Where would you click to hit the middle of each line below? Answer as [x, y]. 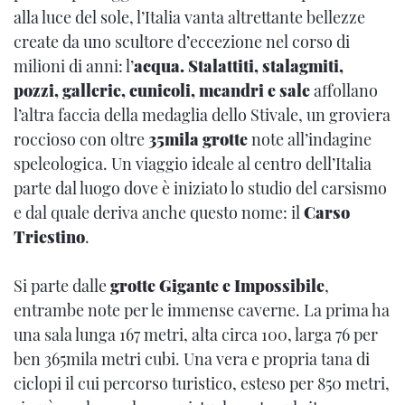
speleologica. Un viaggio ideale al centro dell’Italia [193, 164]
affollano [344, 91]
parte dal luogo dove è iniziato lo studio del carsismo [200, 188]
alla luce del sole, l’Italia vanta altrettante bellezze [189, 18]
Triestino [49, 237]
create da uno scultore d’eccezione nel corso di [182, 42]
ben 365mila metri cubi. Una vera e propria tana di [192, 359]
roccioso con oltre [81, 140]
